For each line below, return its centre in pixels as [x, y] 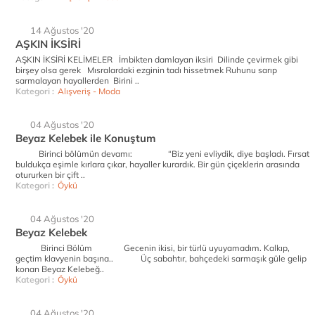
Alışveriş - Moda [89, 91]
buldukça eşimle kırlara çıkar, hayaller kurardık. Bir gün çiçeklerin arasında [157, 164]
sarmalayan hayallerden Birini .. [77, 81]
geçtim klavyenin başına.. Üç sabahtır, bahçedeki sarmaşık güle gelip [161, 258]
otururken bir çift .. [50, 175]
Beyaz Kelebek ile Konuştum [85, 138]
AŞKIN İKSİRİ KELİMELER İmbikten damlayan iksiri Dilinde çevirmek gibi [157, 59]
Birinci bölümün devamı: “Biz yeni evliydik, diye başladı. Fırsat [162, 154]
